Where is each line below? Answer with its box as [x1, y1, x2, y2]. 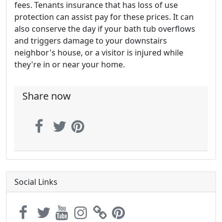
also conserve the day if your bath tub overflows [14, 23, 195, 34]
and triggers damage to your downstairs [14, 35, 167, 46]
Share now [22, 89, 71, 103]
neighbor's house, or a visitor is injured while [14, 47, 183, 58]
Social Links [14, 176, 57, 187]
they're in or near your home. [14, 58, 125, 70]
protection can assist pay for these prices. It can [14, 11, 194, 22]
